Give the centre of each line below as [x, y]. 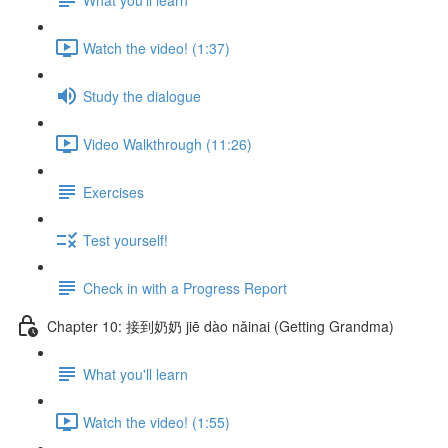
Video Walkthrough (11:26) [167, 143]
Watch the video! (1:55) [156, 421]
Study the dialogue [142, 95]
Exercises [113, 191]
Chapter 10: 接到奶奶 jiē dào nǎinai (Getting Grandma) [220, 325]
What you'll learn [135, 373]
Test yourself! [125, 239]
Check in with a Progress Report [185, 287]
